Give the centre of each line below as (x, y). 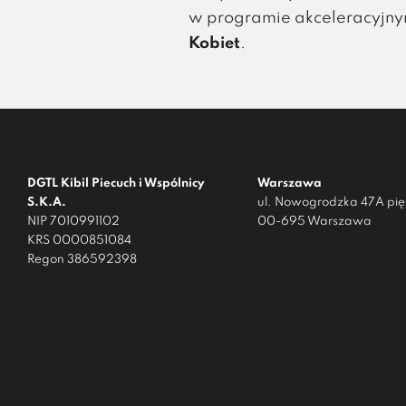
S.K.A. (47, 203)
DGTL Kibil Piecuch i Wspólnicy (116, 184)
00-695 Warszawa (314, 222)
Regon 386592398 (82, 260)
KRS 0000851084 (79, 241)
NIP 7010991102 (73, 222)
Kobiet (215, 43)
